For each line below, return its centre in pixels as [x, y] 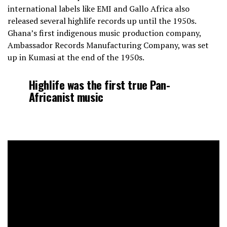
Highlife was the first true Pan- [99, 85]
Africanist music [66, 97]
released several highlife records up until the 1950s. [102, 21]
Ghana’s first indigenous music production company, [104, 33]
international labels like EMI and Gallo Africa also [99, 9]
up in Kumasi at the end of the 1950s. [76, 58]
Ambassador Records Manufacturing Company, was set [108, 45]
